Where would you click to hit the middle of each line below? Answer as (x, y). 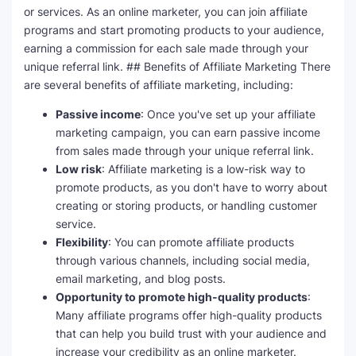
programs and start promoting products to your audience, (174, 30)
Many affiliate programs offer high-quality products (189, 315)
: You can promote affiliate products (201, 242)
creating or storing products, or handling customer (186, 206)
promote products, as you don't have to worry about (192, 188)
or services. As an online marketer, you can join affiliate (166, 12)
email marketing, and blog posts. (141, 279)
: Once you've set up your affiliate (228, 114)
